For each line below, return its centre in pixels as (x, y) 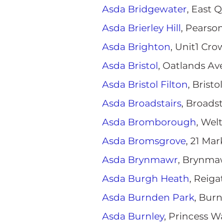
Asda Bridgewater (144, 9)
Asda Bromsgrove (144, 141)
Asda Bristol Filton (145, 84)
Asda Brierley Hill (141, 28)
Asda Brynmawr (140, 160)
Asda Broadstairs (142, 103)
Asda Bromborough (149, 122)
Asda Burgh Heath (146, 179)
